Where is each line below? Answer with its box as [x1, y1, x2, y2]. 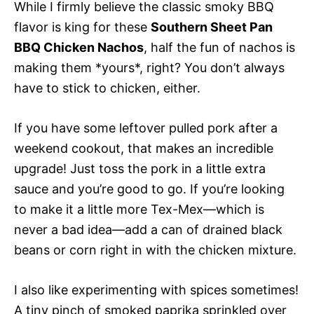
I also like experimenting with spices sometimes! [14, 282, 299, 297]
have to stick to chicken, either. [14, 80, 200, 95]
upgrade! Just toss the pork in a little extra [14, 161, 266, 176]
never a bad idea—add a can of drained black [14, 221, 282, 237]
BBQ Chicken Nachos [14, 39, 144, 55]
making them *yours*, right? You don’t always [14, 60, 285, 75]
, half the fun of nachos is [144, 39, 295, 55]
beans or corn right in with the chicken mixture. [14, 242, 296, 257]
